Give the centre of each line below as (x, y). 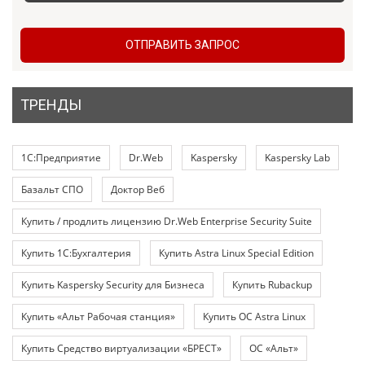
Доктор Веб (138, 189)
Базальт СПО (52, 189)
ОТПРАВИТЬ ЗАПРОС (182, 44)
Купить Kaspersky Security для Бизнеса (113, 284)
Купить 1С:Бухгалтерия (76, 253)
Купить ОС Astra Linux (254, 316)
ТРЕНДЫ (51, 104)
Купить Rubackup (272, 284)
